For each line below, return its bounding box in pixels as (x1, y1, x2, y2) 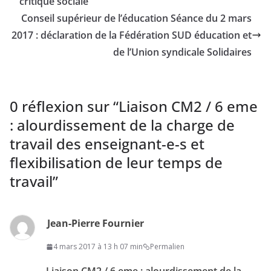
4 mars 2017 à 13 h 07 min (53, 241, 143, 252)
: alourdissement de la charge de (10, 115, 235, 135)
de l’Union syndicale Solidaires (113, 45, 252, 59)
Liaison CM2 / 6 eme (119, 96, 258, 117)
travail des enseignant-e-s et (10, 134, 204, 154)
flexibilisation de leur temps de (10, 152, 223, 173)
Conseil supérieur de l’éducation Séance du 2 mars (21, 11, 252, 25)
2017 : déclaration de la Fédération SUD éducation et (11, 28, 252, 42)
